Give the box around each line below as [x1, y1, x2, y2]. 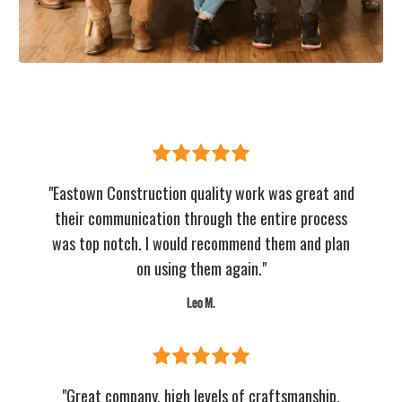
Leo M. [187, 296, 215, 311]
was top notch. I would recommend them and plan [52, 231, 350, 255]
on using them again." [135, 256, 267, 280]
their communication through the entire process [55, 205, 347, 230]
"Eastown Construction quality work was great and [48, 180, 354, 205]
